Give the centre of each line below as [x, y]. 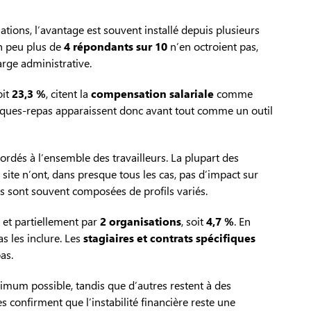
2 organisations [141, 221]
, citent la [68, 94]
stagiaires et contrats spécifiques [169, 238]
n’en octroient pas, [213, 47]
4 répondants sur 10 [116, 47]
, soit [194, 221]
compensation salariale [152, 94]
